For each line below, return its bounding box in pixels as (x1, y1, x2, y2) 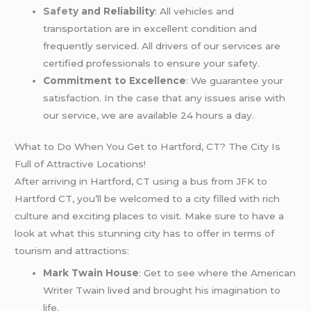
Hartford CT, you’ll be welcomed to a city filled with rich (15, 193, 280, 205)
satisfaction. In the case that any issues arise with (43, 92, 286, 103)
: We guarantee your (186, 74, 284, 86)
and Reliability (78, 5, 155, 17)
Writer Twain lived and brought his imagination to (43, 284, 281, 296)
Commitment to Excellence (43, 74, 187, 86)
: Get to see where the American (139, 267, 296, 278)
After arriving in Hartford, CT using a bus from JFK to (15, 176, 268, 187)
